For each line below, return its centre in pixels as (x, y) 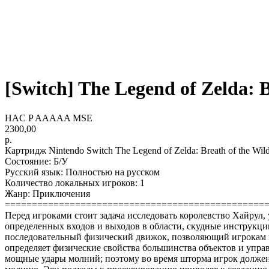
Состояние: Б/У (36, 161)
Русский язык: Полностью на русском (82, 172)
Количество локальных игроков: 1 (75, 183)
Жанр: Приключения (47, 193)
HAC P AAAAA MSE (49, 118)
